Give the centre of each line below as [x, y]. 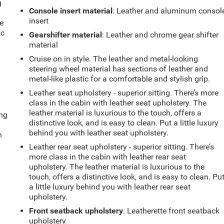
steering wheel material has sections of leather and [119, 68]
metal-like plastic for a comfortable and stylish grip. [120, 78]
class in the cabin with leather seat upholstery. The [118, 102]
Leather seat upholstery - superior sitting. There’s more [124, 92]
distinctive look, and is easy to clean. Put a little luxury [124, 122]
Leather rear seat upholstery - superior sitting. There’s [122, 146]
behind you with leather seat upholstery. [99, 132]
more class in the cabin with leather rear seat [108, 156]
